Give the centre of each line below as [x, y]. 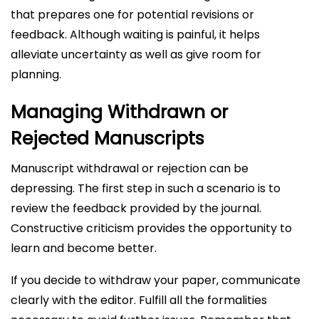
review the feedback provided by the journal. [136, 208]
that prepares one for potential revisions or [132, 15]
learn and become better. [84, 248]
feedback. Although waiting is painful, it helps [135, 35]
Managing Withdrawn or [119, 112]
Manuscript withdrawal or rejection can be [130, 168]
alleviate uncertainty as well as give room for [136, 54]
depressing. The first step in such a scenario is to [146, 188]
